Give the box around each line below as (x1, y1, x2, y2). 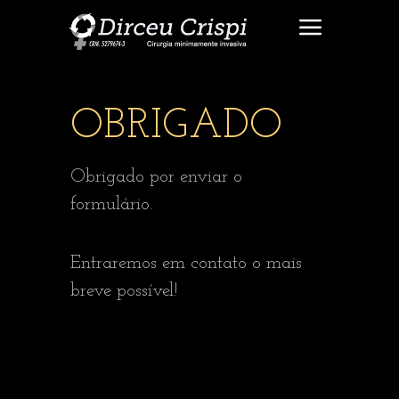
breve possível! (70, 281, 178, 300)
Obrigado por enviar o (70, 167, 242, 186)
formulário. (70, 195, 152, 214)
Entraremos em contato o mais (70, 254, 302, 273)
